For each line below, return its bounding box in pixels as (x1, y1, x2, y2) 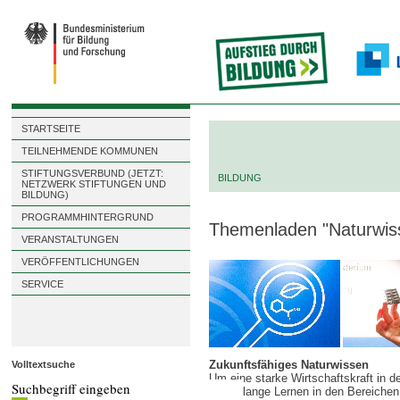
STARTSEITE (21, 123, 81, 134)
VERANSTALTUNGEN (21, 234, 120, 245)
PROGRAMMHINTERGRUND (21, 212, 154, 222)
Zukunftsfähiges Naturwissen (209, 358, 370, 372)
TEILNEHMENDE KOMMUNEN (21, 146, 159, 156)
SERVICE (21, 279, 64, 289)
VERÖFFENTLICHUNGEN (21, 256, 140, 267)
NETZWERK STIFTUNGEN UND (21, 179, 167, 189)
